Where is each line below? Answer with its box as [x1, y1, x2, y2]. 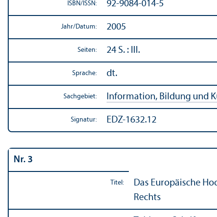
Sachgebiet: [63, 93, 97, 100]
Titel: [110, 179, 124, 186]
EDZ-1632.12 [107, 115, 156, 125]
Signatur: [71, 116, 97, 124]
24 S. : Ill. [107, 45, 140, 55]
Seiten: [77, 46, 97, 54]
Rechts [134, 192, 161, 202]
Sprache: [72, 69, 97, 77]
